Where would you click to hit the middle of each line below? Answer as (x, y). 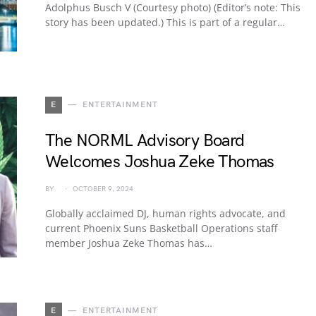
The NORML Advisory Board (145, 141)
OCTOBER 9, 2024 (103, 189)
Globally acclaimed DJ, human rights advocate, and (165, 213)
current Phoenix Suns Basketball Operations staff (161, 228)
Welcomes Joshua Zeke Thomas (160, 162)
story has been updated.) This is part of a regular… (165, 22)
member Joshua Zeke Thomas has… (129, 243)
